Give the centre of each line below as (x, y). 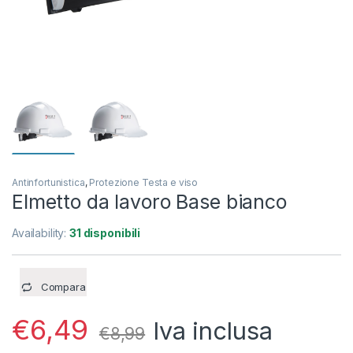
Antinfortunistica (48, 183)
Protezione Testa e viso (144, 183)
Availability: (41, 233)
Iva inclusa (213, 331)
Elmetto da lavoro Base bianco (149, 202)
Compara (63, 287)
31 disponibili (105, 233)
